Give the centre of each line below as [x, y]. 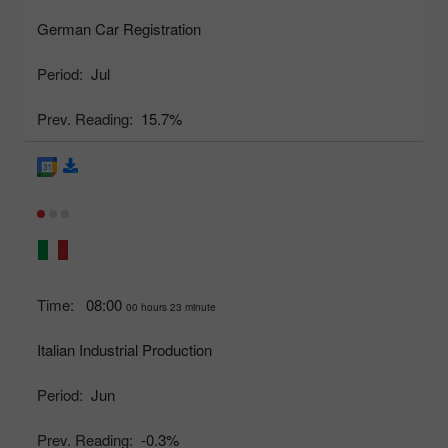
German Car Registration [119, 28]
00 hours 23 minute [171, 306]
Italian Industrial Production [124, 349]
